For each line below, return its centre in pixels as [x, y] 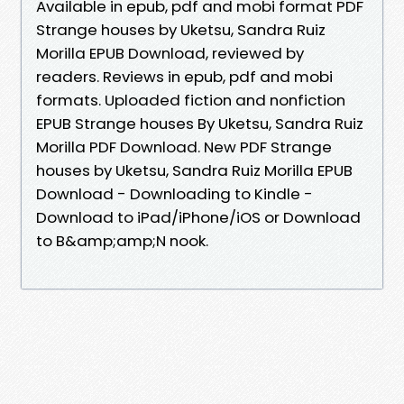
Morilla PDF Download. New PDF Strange [184, 147]
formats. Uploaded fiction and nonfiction [191, 100]
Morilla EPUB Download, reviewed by [170, 53]
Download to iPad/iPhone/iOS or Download [198, 217]
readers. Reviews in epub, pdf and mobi [184, 76]
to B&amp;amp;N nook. [122, 240]
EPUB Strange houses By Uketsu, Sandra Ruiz [200, 123]
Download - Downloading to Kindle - [174, 193]
